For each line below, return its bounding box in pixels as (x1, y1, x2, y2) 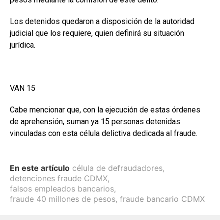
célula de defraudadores (72, 163, 163, 173)
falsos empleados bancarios (10, 184, 114, 194)
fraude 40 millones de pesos (10, 194, 115, 204)
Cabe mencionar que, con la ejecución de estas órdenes (10, 105, 200, 115)
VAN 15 (10, 83, 35, 93)
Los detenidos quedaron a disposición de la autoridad (10, 17, 194, 27)
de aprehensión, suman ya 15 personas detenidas (10, 117, 180, 127)
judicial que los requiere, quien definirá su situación (10, 28, 184, 38)
